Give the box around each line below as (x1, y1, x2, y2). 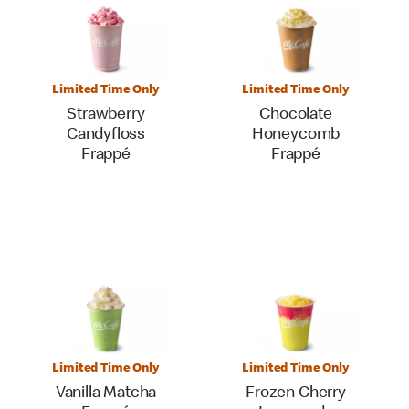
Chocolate (259, 107, 332, 123)
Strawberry (67, 107, 145, 123)
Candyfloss (66, 127, 146, 143)
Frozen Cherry (246, 385, 346, 402)
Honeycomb (251, 127, 341, 143)
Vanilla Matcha (55, 385, 157, 402)
